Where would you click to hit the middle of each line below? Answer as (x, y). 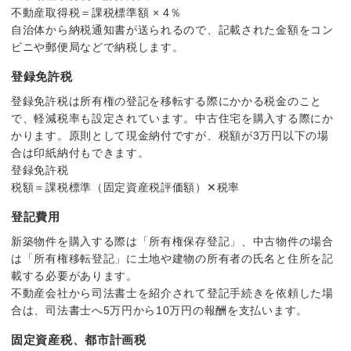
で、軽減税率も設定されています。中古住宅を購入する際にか (172, 118)
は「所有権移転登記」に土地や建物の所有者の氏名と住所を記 (172, 258)
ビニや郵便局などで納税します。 (98, 47)
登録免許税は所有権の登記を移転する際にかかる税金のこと (166, 101)
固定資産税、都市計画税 (79, 340)
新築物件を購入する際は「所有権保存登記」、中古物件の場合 (172, 241)
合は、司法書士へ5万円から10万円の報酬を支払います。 (159, 310)
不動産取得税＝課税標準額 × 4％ (96, 12)
